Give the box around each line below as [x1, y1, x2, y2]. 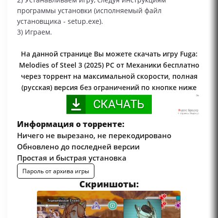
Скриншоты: [79, 178, 139, 190]
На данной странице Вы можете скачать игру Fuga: [20, 49, 198, 58]
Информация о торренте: [17, 118, 125, 129]
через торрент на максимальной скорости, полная [20, 72, 198, 81]
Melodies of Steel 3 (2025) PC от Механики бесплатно [18, 60, 200, 70]
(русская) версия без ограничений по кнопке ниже [21, 83, 197, 92]
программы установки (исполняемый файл [17, 6, 162, 15]
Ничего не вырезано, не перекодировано [17, 130, 171, 140]
